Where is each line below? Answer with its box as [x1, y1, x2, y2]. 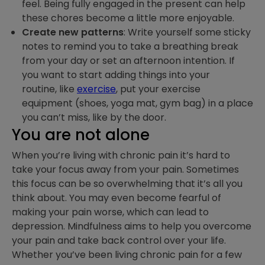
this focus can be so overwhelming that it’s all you [12, 177, 243, 190]
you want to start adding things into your [22, 68, 210, 82]
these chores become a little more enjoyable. [22, 11, 237, 25]
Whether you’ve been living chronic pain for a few [12, 248, 242, 261]
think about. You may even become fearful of [12, 191, 221, 205]
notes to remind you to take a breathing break [22, 40, 238, 53]
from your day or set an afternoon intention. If [22, 54, 235, 67]
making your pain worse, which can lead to [12, 205, 209, 219]
